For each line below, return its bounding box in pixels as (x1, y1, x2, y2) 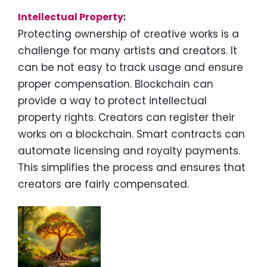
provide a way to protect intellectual (18, 94, 207, 108)
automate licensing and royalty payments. (18, 144, 240, 159)
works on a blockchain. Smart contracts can (18, 127, 245, 142)
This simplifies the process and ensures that (18, 160, 246, 175)
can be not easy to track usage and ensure (18, 60, 243, 75)
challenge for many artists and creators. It (18, 44, 237, 58)
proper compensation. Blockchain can (18, 77, 213, 92)
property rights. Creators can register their (18, 110, 235, 125)
